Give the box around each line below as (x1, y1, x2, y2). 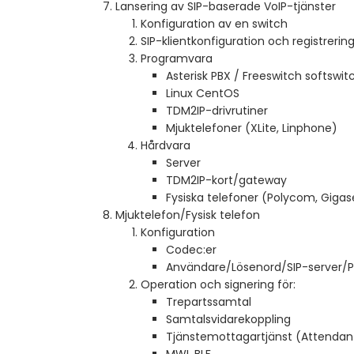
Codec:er (166, 242, 217, 258)
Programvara (141, 51, 213, 67)
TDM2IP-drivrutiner (166, 103, 268, 119)
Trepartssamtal (166, 294, 251, 311)
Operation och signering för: (141, 277, 296, 293)
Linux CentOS (166, 85, 239, 102)
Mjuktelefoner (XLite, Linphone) (166, 120, 337, 137)
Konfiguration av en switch (141, 16, 288, 32)
